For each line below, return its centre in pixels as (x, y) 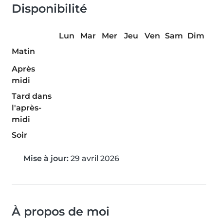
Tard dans (32, 96)
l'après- (27, 108)
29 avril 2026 (94, 159)
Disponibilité (49, 9)
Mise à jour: (46, 159)
